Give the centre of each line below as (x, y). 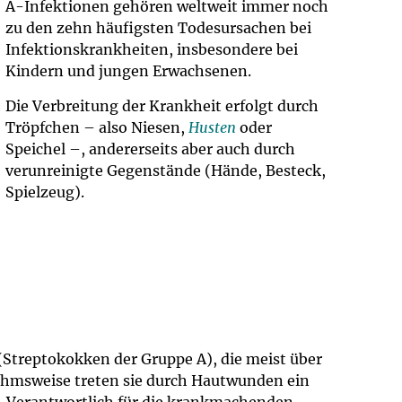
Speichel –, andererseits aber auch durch (150, 149)
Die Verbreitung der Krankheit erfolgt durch (162, 106)
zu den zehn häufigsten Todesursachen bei (158, 28)
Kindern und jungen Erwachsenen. (128, 71)
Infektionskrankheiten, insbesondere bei (152, 49)
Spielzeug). (45, 192)
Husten (212, 127)
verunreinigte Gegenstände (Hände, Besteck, (166, 170)
